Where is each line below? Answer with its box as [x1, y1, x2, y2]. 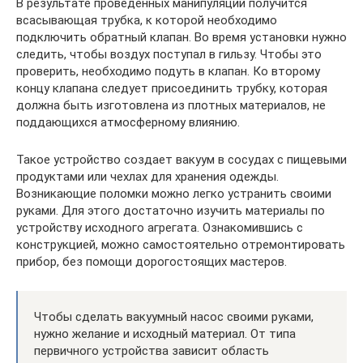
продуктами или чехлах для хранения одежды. [16, 169, 279, 184]
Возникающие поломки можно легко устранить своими [16, 186, 331, 201]
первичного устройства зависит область [34, 343, 269, 358]
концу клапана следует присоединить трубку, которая [16, 80, 327, 96]
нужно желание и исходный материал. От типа [34, 326, 296, 341]
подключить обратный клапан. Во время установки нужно [16, 29, 347, 45]
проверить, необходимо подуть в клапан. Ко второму [16, 63, 320, 79]
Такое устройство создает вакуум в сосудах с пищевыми [16, 152, 347, 167]
